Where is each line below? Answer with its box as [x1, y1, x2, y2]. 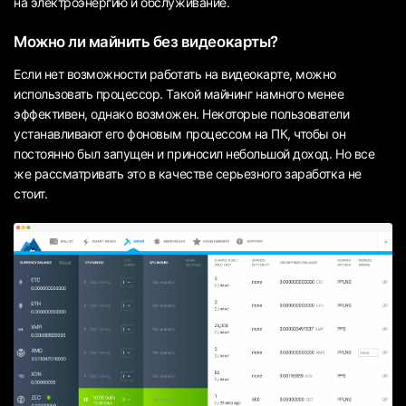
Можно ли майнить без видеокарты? [14, 33, 278, 52]
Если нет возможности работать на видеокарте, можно [14, 65, 336, 82]
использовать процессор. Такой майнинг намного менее [14, 85, 344, 101]
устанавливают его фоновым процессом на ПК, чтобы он [14, 125, 346, 141]
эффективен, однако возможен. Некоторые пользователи [14, 105, 350, 121]
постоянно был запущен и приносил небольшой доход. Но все [14, 145, 375, 161]
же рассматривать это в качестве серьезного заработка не [14, 165, 362, 181]
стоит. [14, 185, 48, 201]
